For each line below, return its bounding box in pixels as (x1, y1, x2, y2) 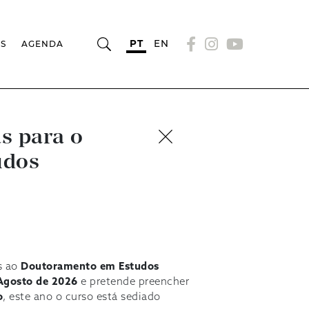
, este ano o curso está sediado (3, 290, 161, 303)
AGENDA (21, 39, 64, 50)
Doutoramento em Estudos (21, 260, 159, 273)
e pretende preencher (77, 275, 190, 288)
